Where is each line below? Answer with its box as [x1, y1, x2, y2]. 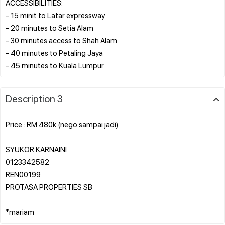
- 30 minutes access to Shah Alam [6, 35, 117, 45]
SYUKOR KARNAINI [6, 144, 67, 154]
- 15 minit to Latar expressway [6, 10, 105, 20]
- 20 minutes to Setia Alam [6, 22, 93, 33]
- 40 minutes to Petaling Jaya [6, 47, 103, 58]
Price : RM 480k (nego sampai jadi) [6, 119, 118, 129]
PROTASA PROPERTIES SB [6, 181, 92, 192]
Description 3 [6, 91, 63, 105]
